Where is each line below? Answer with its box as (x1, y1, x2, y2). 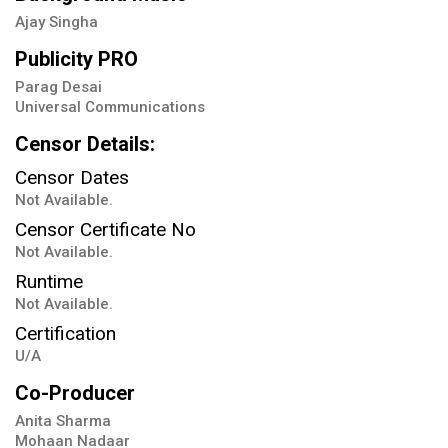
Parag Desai (15, 78, 102, 97)
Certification (15, 322, 116, 346)
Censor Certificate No (15, 218, 196, 242)
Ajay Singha (15, 13, 98, 32)
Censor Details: (15, 132, 155, 157)
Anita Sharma (15, 412, 111, 431)
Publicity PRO (15, 47, 138, 72)
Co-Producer (15, 381, 135, 406)
